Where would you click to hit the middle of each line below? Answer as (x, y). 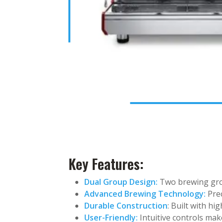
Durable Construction (126, 205)
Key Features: (106, 164)
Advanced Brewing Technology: (145, 194)
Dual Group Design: (121, 182)
